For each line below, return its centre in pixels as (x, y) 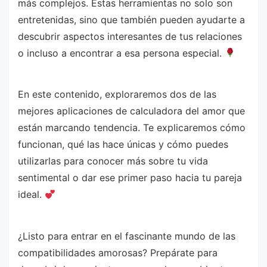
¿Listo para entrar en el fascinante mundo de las (127, 236)
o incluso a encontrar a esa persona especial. (121, 53)
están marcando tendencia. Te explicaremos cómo (132, 128)
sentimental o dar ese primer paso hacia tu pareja (130, 178)
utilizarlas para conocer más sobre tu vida (113, 161)
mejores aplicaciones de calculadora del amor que (131, 111)
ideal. (31, 195)
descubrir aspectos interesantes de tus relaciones (130, 36)
